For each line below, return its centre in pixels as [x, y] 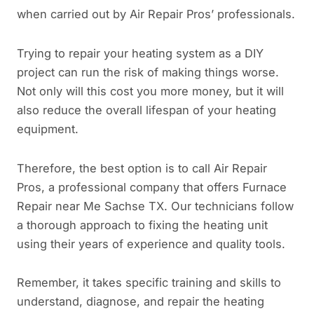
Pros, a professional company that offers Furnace [152, 187]
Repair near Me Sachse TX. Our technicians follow [155, 206]
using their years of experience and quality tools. [151, 244]
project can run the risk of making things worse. [148, 72]
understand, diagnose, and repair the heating [141, 302]
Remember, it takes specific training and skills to [149, 283]
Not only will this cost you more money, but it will [150, 91]
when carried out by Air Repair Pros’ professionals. [156, 14]
